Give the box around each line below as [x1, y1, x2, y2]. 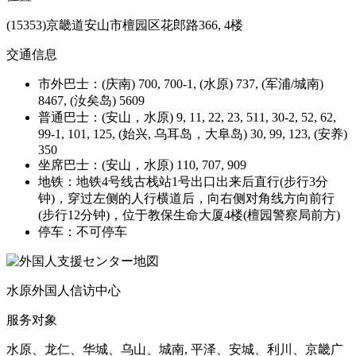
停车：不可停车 [38, 224, 127, 238]
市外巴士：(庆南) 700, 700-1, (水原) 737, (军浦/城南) [38, 76, 323, 91]
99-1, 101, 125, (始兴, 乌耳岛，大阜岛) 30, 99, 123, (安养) [38, 126, 347, 141]
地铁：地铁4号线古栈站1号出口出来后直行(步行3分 [38, 174, 328, 188]
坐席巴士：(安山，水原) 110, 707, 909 [38, 157, 246, 172]
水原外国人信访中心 [6, 283, 121, 297]
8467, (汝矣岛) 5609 [38, 93, 145, 107]
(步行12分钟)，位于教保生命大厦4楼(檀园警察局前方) [38, 207, 340, 222]
